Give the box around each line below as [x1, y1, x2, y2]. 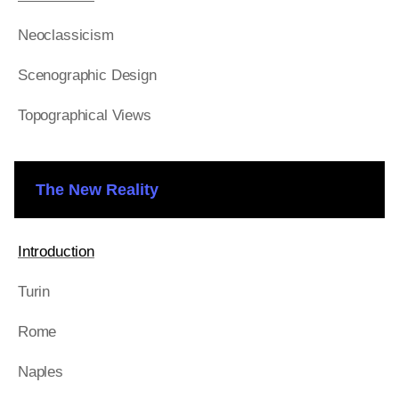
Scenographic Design [18, 67, 157, 84]
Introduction [18, 243, 94, 260]
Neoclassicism [18, 27, 114, 44]
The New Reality [36, 181, 159, 199]
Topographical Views [18, 107, 151, 124]
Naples [18, 363, 63, 380]
